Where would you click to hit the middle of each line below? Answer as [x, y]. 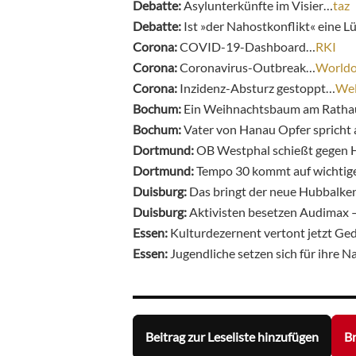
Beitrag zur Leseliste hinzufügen [232, 337]
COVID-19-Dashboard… [248, 46]
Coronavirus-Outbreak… [246, 67]
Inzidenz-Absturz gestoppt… [257, 87]
